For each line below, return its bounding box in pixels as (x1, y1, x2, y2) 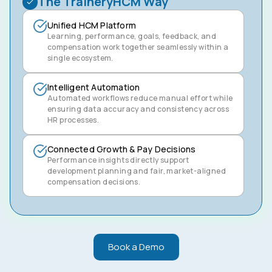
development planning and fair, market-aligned (47, 165, 226, 176)
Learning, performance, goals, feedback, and (47, 30, 217, 41)
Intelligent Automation (47, 81, 140, 93)
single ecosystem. (47, 52, 114, 63)
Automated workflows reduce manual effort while (47, 92, 233, 103)
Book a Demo (107, 240, 165, 253)
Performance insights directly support (47, 154, 189, 165)
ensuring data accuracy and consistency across (47, 103, 229, 114)
